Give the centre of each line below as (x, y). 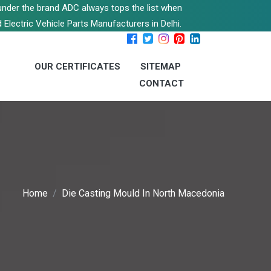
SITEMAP (161, 67)
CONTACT (162, 83)
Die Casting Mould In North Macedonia (143, 194)
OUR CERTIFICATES (77, 67)
